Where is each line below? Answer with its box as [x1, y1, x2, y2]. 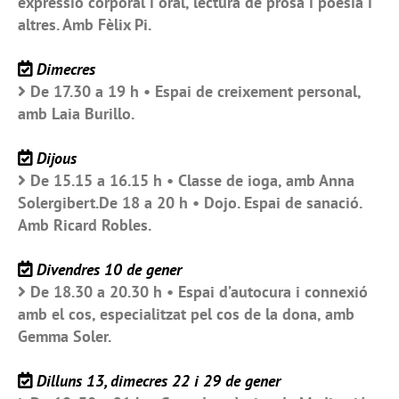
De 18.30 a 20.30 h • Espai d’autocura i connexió [30, 281, 368, 302]
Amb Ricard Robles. [18, 215, 151, 235]
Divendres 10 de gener [37, 259, 182, 280]
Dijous [37, 148, 77, 168]
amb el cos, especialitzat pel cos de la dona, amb [18, 304, 354, 324]
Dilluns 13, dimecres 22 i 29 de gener [37, 370, 281, 391]
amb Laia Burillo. [18, 103, 134, 124]
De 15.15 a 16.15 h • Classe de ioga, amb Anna [30, 170, 354, 191]
